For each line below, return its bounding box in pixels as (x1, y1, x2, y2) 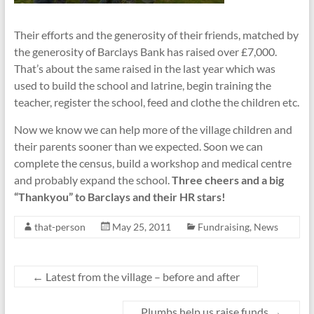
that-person (34, 221, 86, 233)
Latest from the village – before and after (43, 270, 240, 283)
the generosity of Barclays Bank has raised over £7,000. (13, 45, 277, 58)
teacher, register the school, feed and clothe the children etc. (13, 95, 299, 109)
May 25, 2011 (111, 221, 171, 233)
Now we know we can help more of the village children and (13, 123, 292, 136)
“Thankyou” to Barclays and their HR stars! (13, 190, 226, 203)
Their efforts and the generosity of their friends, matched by (13, 28, 299, 41)
